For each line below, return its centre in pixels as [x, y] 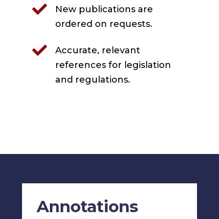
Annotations [87, 207]
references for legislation [113, 65]
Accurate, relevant [98, 51]
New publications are [104, 10]
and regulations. [92, 80]
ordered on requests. [103, 24]
